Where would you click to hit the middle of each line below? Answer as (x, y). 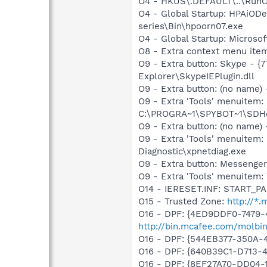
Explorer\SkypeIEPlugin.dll (196, 76)
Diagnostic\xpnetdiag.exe (192, 151)
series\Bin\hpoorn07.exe (191, 26)
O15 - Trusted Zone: (183, 201)
